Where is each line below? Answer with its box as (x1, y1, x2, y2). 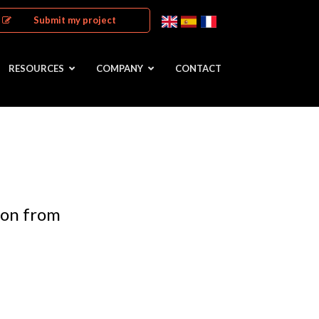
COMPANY (95, 63, 143, 74)
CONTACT (174, 63, 221, 74)
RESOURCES (8, 63, 64, 74)
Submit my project (33, 14, 117, 26)
